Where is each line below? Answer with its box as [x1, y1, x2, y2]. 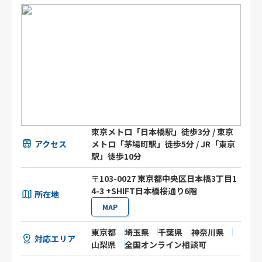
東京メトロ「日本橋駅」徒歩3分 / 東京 [91, 126, 234, 138]
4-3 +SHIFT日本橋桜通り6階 [91, 185, 198, 197]
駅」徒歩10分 [91, 150, 142, 163]
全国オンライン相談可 [125, 239, 207, 251]
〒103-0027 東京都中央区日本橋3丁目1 [91, 173, 237, 185]
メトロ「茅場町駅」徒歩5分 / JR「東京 [91, 138, 236, 150]
